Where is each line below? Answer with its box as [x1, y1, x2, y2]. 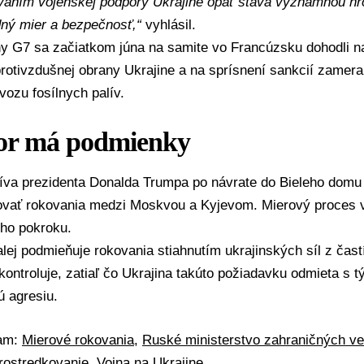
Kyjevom [201, 197, 253, 214]
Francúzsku [231, 39, 302, 55]
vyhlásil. [141, 16, 196, 32]
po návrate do [188, 175, 279, 191]
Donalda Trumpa [89, 175, 188, 191]
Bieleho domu [279, 175, 362, 191]
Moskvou [130, 197, 185, 214]
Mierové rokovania [22, 331, 134, 348]
